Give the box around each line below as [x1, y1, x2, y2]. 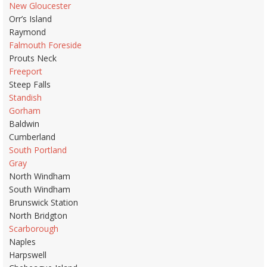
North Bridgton [9, 209, 67, 221]
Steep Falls [9, 78, 51, 90]
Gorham [9, 104, 41, 116]
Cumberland [9, 131, 55, 142]
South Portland [9, 144, 67, 156]
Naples [9, 235, 36, 247]
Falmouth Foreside [9, 39, 82, 51]
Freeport [9, 65, 42, 77]
